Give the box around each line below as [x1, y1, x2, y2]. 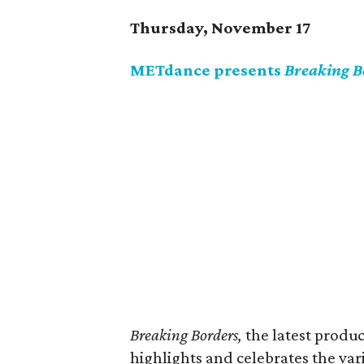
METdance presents [130, 60, 285, 80]
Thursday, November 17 [130, 18, 311, 37]
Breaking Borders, [130, 325, 246, 344]
